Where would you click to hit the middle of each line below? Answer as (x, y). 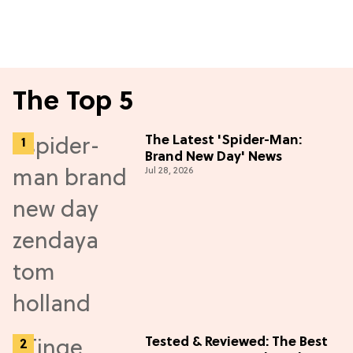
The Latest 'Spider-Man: (223, 140)
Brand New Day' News (214, 157)
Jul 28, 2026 (169, 171)
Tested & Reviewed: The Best (236, 342)
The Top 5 (73, 102)
